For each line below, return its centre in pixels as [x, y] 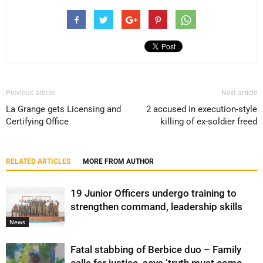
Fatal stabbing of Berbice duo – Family [156, 249]
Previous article [30, 93]
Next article [239, 93]
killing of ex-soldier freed [209, 122]
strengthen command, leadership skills [156, 207]
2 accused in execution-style [202, 109]
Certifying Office [37, 122]
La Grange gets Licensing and [63, 109]
